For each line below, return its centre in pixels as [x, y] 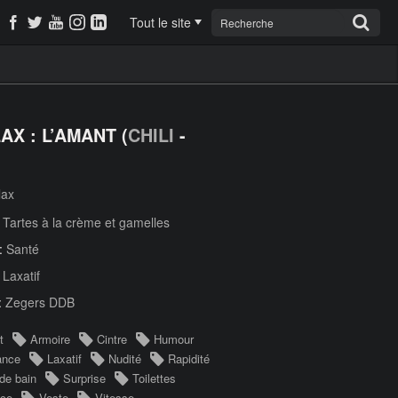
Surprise [84, 378]
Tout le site [160, 22]
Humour [174, 339]
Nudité [125, 358]
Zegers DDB [40, 302]
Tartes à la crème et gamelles [86, 222]
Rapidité [189, 358]
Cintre [112, 339]
